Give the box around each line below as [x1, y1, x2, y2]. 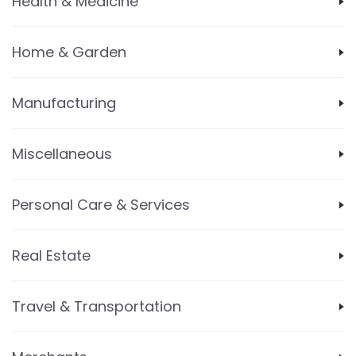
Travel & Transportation [12, 296, 181, 316]
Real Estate [12, 246, 91, 265]
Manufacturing [12, 93, 116, 113]
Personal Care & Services [12, 195, 190, 215]
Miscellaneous [12, 144, 112, 164]
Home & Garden [12, 42, 126, 62]
